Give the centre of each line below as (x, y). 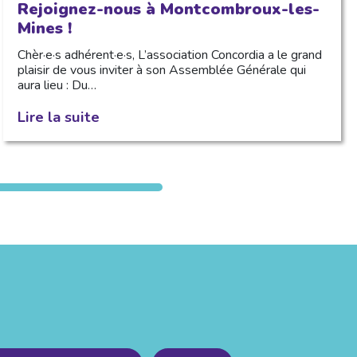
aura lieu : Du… (57, 85)
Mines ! (44, 28)
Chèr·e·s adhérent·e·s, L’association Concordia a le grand (169, 55)
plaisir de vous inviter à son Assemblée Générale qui (161, 70)
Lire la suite (58, 116)
